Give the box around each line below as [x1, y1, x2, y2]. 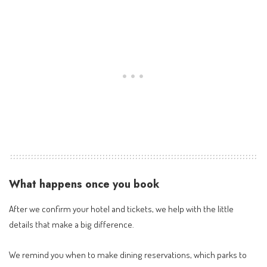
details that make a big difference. [9, 218, 134, 230]
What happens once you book [9, 176, 159, 193]
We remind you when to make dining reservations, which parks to [9, 249, 247, 261]
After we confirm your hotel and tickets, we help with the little [9, 202, 234, 215]
